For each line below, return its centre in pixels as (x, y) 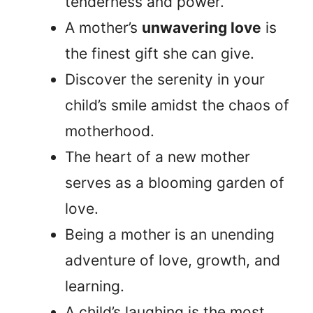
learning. (95, 286)
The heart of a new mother (158, 157)
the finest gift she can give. (160, 54)
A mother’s (103, 28)
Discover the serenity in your (165, 80)
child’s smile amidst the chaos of (177, 105)
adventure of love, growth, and (173, 261)
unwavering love (202, 28)
